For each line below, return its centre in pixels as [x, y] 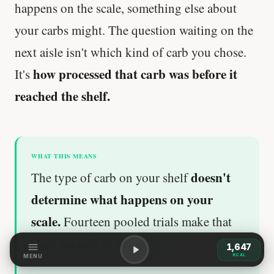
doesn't [211, 177]
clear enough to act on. [90, 243]
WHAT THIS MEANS [64, 156]
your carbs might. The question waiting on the [134, 30]
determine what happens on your [122, 199]
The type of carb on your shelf [111, 177]
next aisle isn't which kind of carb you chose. [131, 52]
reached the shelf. [62, 96]
